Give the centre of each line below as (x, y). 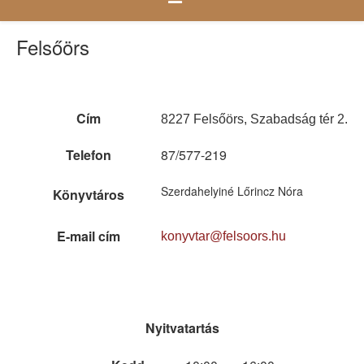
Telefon (89, 155)
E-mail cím (89, 236)
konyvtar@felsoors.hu (223, 236)
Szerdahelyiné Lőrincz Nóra (232, 191)
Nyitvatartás (182, 328)
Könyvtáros (89, 195)
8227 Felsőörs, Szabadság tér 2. (254, 119)
